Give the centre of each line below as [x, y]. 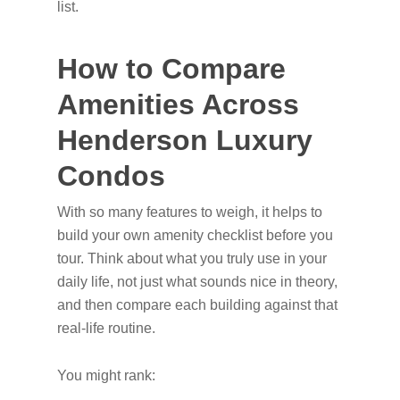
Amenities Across [178, 104]
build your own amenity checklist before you [195, 235]
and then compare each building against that [197, 305]
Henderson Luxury [185, 140]
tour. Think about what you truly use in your [192, 258]
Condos [111, 176]
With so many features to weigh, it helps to [190, 212]
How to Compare [171, 69]
